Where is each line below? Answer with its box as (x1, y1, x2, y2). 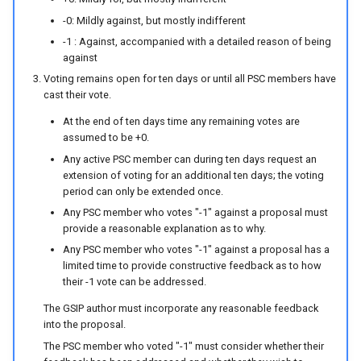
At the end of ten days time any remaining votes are (62, 115, 300, 128)
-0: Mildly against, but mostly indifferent (62, 14, 246, 27)
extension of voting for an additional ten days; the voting (62, 168, 324, 181)
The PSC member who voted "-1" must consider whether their (43, 339, 324, 352)
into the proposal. (43, 318, 126, 331)
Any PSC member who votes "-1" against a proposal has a (62, 243, 330, 256)
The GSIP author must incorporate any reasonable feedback (43, 302, 318, 315)
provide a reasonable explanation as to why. (62, 222, 266, 234)
